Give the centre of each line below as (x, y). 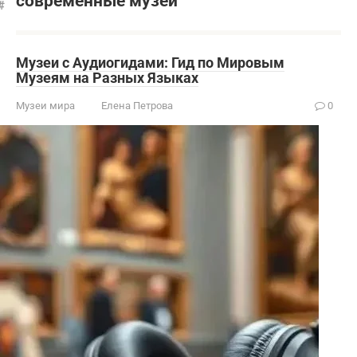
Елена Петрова (137, 106)
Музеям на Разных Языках (107, 78)
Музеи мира (45, 106)
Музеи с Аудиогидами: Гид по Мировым (150, 63)
